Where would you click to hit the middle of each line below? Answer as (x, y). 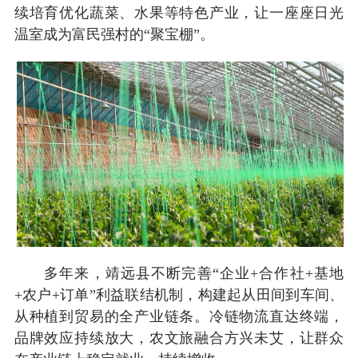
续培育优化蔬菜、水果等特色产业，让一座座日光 (179, 12)
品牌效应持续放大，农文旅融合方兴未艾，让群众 (179, 338)
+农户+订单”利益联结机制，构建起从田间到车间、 (179, 294)
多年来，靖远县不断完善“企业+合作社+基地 (179, 273)
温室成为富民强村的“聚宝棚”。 (114, 34)
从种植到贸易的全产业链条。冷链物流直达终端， (179, 316)
